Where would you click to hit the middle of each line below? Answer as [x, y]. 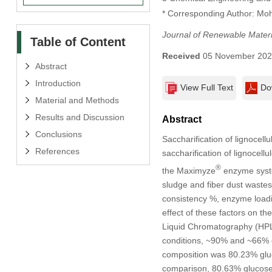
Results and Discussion [80, 117]
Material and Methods [77, 100]
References [57, 151]
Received [181, 56]
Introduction [58, 83]
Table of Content [78, 42]
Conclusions [58, 134]
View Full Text [206, 88]
